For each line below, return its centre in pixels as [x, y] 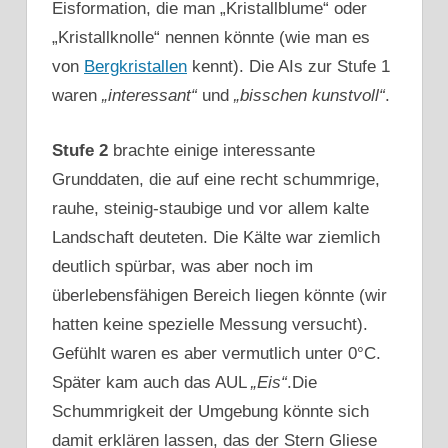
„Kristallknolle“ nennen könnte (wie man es [211, 38]
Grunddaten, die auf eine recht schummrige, [216, 179]
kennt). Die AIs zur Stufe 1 [288, 67]
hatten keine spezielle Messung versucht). [210, 324]
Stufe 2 [80, 150]
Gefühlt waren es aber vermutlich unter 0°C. [216, 353]
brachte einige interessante [211, 150]
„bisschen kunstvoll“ [309, 96]
